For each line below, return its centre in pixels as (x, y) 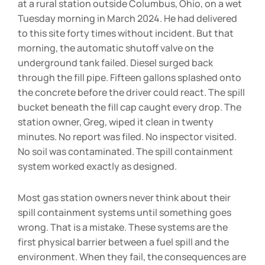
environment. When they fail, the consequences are (132, 257)
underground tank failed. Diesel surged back (115, 63)
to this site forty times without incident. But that (126, 33)
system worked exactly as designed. (97, 166)
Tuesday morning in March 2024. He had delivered (127, 18)
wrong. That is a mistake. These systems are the (123, 227)
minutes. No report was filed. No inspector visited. (127, 137)
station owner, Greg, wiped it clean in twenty (116, 122)
